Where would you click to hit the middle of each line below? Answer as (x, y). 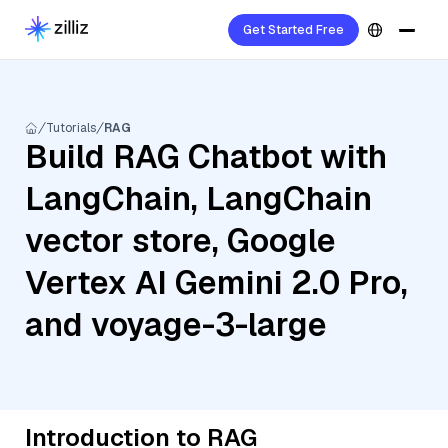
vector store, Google (180, 240)
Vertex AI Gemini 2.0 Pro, (216, 282)
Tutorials (71, 128)
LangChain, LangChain (198, 198)
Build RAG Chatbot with (206, 156)
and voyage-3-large (176, 324)
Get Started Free (293, 30)
